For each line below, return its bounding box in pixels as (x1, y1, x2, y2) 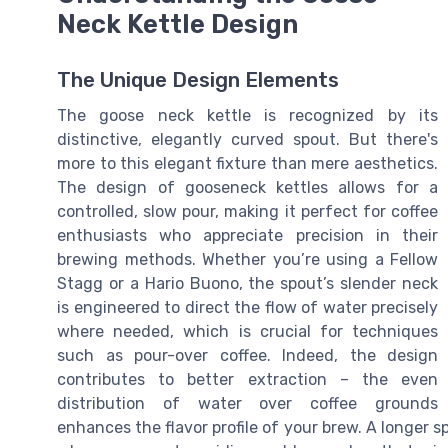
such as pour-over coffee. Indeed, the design (57, 346, 438, 366)
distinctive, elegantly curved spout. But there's (57, 130, 438, 150)
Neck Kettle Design (57, 9, 298, 40)
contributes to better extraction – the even (57, 370, 438, 390)
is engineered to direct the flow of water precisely (57, 298, 438, 318)
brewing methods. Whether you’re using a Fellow (57, 250, 438, 270)
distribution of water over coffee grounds (57, 394, 438, 414)
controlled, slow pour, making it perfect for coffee (57, 202, 438, 222)
